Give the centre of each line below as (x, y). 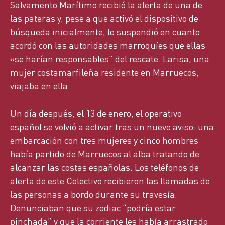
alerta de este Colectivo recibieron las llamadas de (110, 181)
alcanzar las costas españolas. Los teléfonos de (104, 167)
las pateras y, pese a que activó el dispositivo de (104, 18)
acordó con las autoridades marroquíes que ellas (108, 45)
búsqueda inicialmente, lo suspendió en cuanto (105, 32)
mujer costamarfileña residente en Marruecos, (104, 72)
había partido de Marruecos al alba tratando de (105, 154)
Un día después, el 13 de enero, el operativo (96, 113)
